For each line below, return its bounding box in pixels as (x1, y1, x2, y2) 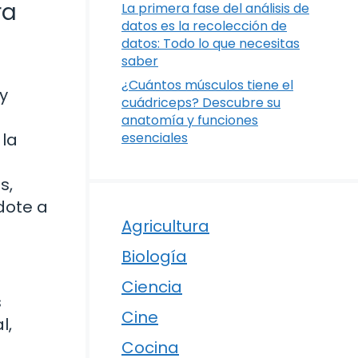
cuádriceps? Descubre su (121, 93, 280, 113)
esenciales (121, 129, 188, 148)
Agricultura (121, 215, 209, 238)
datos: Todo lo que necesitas (121, 34, 300, 54)
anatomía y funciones (121, 111, 258, 130)
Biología (121, 245, 187, 268)
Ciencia (121, 276, 182, 299)
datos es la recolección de (121, 17, 287, 36)
